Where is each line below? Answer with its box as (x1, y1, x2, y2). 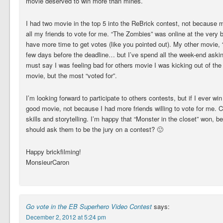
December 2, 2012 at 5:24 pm (25, 212, 106, 221)
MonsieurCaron (25, 157, 69, 167)
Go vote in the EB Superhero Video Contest (25, 201, 152, 211)
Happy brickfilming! (25, 146, 81, 156)
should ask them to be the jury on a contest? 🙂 (25, 124, 163, 134)
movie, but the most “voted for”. (25, 70, 117, 80)
